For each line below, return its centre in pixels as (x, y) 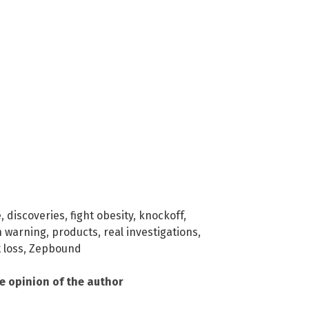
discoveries (36, 215)
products (75, 232)
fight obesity (102, 215)
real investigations (151, 232)
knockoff (161, 215)
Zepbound (55, 248)
